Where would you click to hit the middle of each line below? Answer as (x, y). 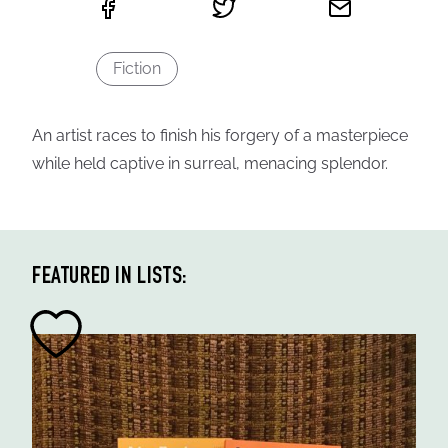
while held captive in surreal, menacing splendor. (210, 163)
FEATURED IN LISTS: (109, 278)
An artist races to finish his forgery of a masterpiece (220, 135)
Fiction (137, 68)
